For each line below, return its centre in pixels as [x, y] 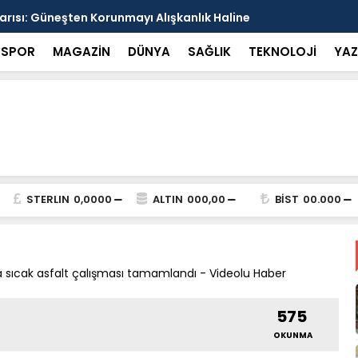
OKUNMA [293, 335]
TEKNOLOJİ [282, 52]
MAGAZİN [81, 52]
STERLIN [48, 199]
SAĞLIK [209, 52]
